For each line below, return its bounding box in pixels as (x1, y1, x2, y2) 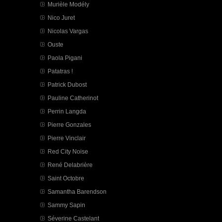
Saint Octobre (48, 175, 84, 181)
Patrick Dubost (48, 81, 87, 88)
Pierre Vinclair (48, 135, 86, 141)
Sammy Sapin (48, 202, 85, 208)
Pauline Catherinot (48, 95, 98, 101)
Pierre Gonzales (48, 121, 91, 128)
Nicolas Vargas (48, 28, 88, 34)
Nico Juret (48, 14, 75, 21)
